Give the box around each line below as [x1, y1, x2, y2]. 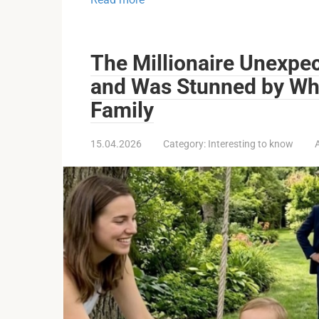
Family [90, 97, 154, 122]
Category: [163, 137, 206, 150]
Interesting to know [208, 137, 293, 150]
